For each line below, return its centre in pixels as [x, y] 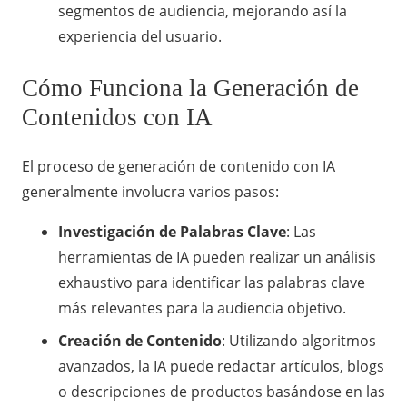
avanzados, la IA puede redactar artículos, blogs [221, 367]
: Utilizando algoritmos [299, 341]
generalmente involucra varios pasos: [150, 192]
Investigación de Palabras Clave [172, 232]
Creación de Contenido [140, 341]
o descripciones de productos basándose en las [222, 392]
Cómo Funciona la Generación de [190, 89]
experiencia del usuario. [140, 36]
